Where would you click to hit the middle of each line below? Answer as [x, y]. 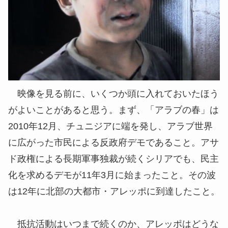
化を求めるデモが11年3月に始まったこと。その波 [112, 175]
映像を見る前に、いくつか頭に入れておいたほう [113, 94]
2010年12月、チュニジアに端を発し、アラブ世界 [110, 126]
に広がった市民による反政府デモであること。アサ [113, 143]
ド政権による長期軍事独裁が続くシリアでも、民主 [113, 159]
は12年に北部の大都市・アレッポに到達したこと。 [114, 192]
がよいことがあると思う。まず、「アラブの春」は [113, 110]
